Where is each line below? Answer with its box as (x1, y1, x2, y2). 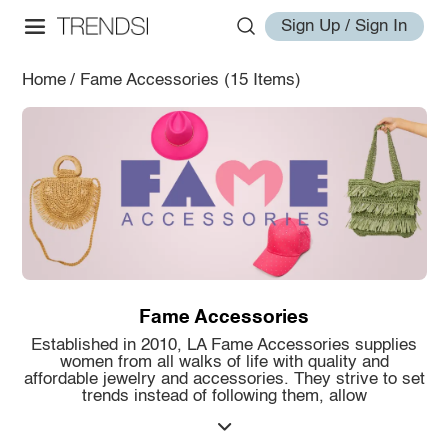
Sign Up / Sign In (281, 17, 408, 35)
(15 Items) (223, 71, 301, 89)
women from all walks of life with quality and (59, 354, 389, 372)
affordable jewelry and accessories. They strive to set (23, 371, 425, 389)
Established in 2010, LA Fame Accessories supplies (31, 337, 417, 355)
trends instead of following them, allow (81, 388, 367, 406)
